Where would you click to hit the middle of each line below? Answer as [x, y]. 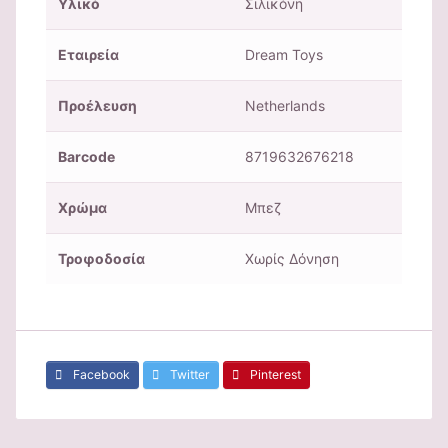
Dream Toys [284, 55]
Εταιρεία [88, 55]
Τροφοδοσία [101, 259]
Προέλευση [97, 106]
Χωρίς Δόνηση [292, 259]
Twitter [188, 375]
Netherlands [285, 106]
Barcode [86, 157]
